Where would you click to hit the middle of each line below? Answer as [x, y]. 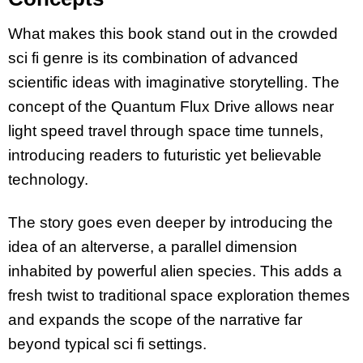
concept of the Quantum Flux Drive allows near [171, 106]
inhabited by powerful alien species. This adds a [175, 271]
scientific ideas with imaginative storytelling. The [174, 82]
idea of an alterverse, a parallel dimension [153, 246]
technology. [48, 179]
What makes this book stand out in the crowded [173, 33]
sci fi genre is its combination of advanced [153, 58]
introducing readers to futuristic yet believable [165, 155]
